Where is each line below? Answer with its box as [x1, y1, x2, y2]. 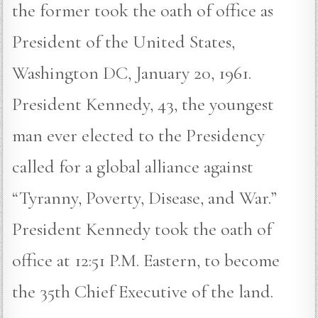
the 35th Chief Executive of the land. [12, 280, 274, 303]
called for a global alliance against [12, 155, 254, 178]
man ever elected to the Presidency [12, 124, 265, 147]
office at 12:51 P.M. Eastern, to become [12, 249, 280, 272]
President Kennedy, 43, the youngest [12, 93, 275, 116]
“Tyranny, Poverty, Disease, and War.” [12, 187, 278, 209]
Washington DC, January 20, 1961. [12, 62, 252, 84]
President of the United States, [12, 31, 236, 53]
